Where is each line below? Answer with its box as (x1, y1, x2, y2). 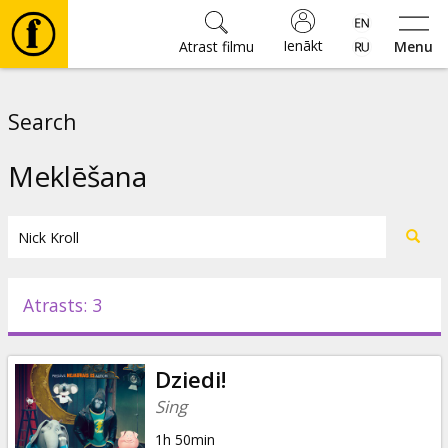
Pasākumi (40, 319, 132, 346)
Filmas (40, 83, 100, 110)
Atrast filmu (178, 37, 254, 56)
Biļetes (40, 201, 103, 228)
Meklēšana (7, 157, 147, 195)
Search (7, 108, 76, 136)
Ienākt (282, 36, 323, 55)
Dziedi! (154, 363, 227, 395)
